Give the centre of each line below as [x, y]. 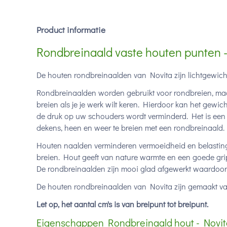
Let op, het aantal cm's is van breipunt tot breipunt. [122, 204]
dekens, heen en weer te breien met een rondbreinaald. [130, 127]
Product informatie [71, 30]
